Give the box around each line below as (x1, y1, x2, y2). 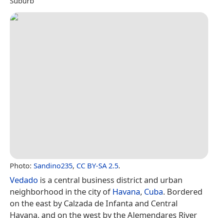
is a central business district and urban (38, 174, 182, 186)
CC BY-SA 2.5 (76, 161, 118, 171)
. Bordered (163, 186, 202, 198)
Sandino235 (34, 161, 73, 171)
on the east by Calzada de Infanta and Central (10, 198, 178, 209)
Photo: (10, 161, 34, 171)
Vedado (10, 174, 38, 186)
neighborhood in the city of (10, 186, 112, 198)
